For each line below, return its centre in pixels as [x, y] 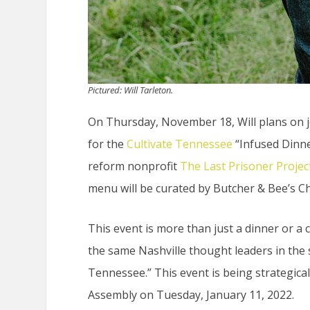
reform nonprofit [134, 166]
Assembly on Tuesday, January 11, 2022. [191, 294]
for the [108, 144]
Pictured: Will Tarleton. [131, 90]
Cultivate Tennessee [180, 144]
